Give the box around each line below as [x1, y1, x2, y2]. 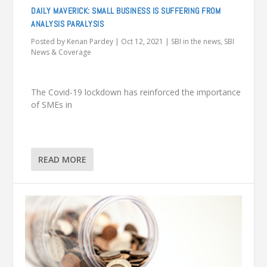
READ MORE [38, 154, 87, 166]
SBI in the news [171, 36, 221, 46]
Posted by [31, 36, 67, 46]
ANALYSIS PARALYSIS [31, 18, 104, 29]
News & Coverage [31, 46, 92, 57]
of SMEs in [31, 99, 73, 111]
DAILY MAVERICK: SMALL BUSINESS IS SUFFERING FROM [31, 5, 221, 16]
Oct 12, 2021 [121, 36, 164, 46]
